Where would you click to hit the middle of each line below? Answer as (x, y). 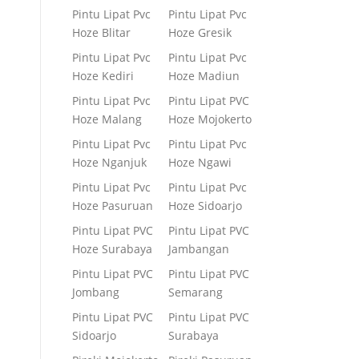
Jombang (96, 292)
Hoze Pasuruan (113, 206)
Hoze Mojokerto (210, 119)
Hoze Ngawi (200, 162)
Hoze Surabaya (112, 249)
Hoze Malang (107, 119)
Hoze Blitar (101, 32)
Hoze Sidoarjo (205, 206)
